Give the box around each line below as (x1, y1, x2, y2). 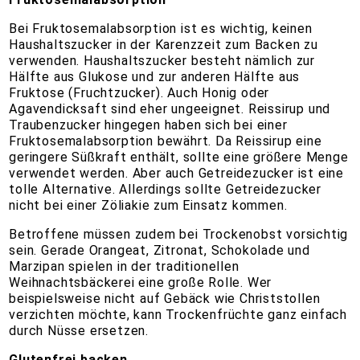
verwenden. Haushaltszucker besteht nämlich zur (9, 53, 316, 69)
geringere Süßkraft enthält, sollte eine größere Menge (9, 149, 349, 166)
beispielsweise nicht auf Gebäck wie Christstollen (9, 291, 321, 307)
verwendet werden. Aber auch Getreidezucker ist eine (9, 166, 345, 182)
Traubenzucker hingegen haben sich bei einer (9, 117, 288, 133)
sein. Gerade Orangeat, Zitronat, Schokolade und (9, 243, 310, 259)
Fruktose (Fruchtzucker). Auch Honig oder (9, 85, 270, 101)
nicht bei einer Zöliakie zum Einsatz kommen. (9, 198, 296, 214)
